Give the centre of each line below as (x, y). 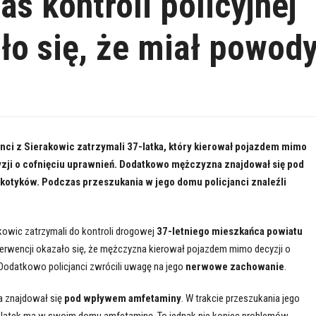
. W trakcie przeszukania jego (240, 298)
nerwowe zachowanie (235, 266)
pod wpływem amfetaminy (122, 298)
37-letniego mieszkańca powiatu (229, 231)
